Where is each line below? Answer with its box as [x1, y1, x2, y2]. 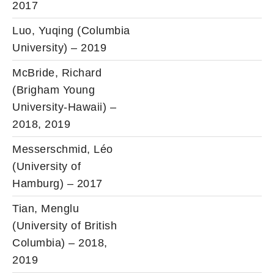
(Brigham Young [12, 83, 95, 96]
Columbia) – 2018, [12, 236, 108, 249]
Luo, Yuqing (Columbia [12, 24, 130, 37]
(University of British [12, 219, 117, 232]
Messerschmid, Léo [12, 143, 113, 155]
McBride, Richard [12, 66, 102, 79]
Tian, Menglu [12, 202, 79, 215]
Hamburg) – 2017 [12, 177, 103, 190]
